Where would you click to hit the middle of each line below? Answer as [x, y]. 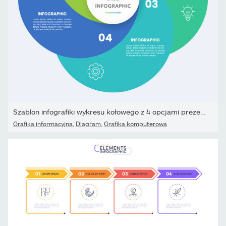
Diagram [88, 124]
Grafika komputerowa [135, 124]
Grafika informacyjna [43, 124]
